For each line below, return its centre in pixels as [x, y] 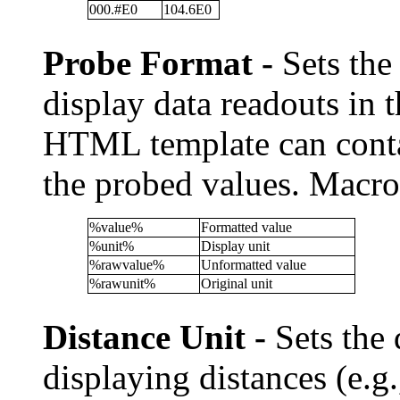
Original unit [237, 283]
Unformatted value [254, 265]
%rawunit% [122, 283]
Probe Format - [158, 63]
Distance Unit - [154, 337]
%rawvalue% [127, 265]
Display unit [235, 246]
